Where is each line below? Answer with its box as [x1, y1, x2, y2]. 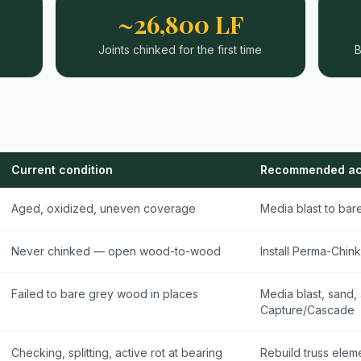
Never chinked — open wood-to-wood [11, 244, 221, 258]
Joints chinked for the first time [98, 43, 263, 56]
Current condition [11, 163, 113, 176]
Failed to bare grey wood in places [11, 287, 198, 301]
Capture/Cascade [260, 303, 355, 317]
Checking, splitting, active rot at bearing [11, 346, 222, 359]
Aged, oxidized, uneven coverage [11, 201, 196, 215]
